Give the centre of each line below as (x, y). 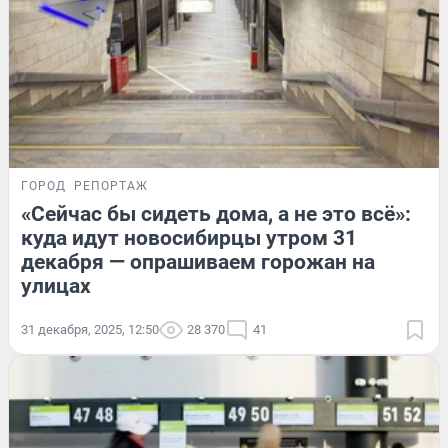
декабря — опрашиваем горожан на (198, 262)
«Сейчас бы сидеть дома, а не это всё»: (216, 214)
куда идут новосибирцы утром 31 (189, 238)
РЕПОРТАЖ (111, 186)
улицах (56, 286)
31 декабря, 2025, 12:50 (90, 330)
